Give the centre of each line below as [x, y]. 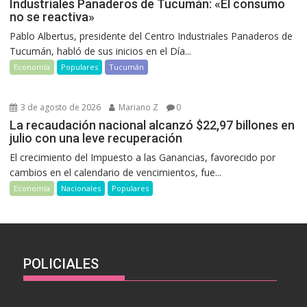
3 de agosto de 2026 [60, 107]
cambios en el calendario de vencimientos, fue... [116, 172]
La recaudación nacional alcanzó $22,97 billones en [152, 125]
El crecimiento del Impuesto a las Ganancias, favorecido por [143, 157]
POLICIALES [61, 263]
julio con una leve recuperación [96, 138]
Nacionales [81, 188]
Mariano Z [138, 107]
